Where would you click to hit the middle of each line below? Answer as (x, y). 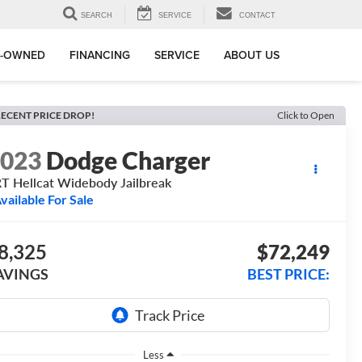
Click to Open (306, 115)
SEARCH (97, 16)
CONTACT (257, 16)
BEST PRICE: (288, 274)
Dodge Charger (128, 160)
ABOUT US (252, 55)
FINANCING (100, 55)
